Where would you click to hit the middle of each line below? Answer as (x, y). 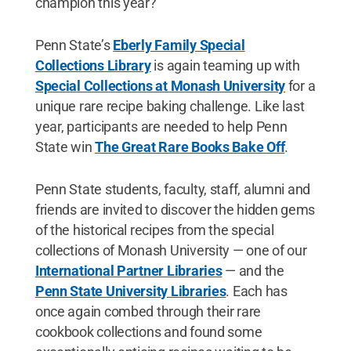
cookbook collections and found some (148, 331)
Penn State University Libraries (130, 291)
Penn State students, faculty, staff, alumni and (173, 189)
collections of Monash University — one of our (171, 250)
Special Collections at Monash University (160, 85)
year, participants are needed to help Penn (161, 126)
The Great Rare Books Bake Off (190, 147)
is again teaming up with (225, 65)
